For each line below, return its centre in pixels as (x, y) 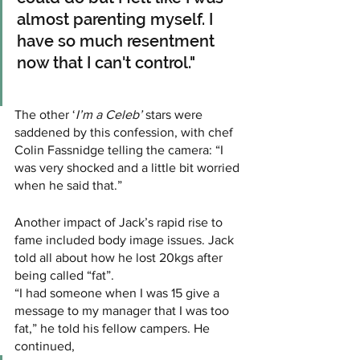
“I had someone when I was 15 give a (119, 293)
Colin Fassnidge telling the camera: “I (121, 150)
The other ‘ (45, 115)
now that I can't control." (108, 63)
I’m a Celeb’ (109, 115)
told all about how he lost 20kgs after (120, 258)
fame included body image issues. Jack (126, 240)
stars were (174, 115)
